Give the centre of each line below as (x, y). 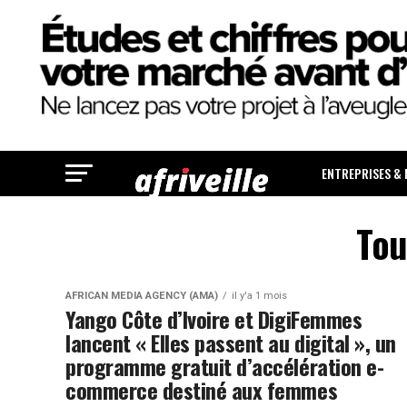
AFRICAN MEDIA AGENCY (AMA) (142, 296)
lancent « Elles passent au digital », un (231, 343)
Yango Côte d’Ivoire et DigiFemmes (214, 319)
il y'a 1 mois (259, 296)
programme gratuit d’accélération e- (225, 367)
